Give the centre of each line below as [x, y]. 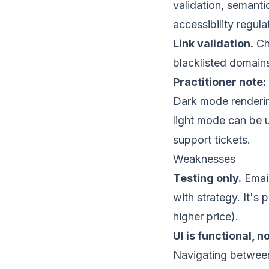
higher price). [206, 216]
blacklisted [200, 63]
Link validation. [213, 44]
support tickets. [212, 140]
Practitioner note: [219, 82]
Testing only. [207, 178]
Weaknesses [204, 159]
